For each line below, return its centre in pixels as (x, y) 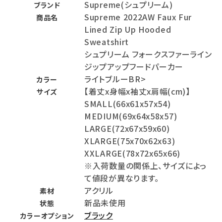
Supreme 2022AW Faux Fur (138, 17)
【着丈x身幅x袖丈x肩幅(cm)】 (137, 91)
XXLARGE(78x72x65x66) (132, 153)
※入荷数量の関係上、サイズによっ (146, 166)
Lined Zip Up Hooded (128, 29)
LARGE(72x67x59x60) (127, 129)
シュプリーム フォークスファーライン (148, 54)
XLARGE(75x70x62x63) (130, 141)
